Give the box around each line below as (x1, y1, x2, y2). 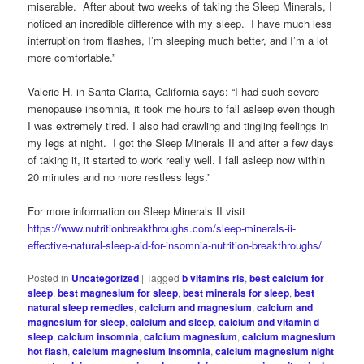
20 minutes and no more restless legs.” (28, 169, 211, 185)
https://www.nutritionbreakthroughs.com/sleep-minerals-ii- (28, 220, 297, 236)
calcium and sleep (130, 314, 214, 330)
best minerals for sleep (183, 285, 290, 301)
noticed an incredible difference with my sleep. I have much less (28, 15, 333, 32)
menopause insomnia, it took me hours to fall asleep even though (28, 101, 336, 117)
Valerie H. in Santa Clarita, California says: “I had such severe (28, 84, 320, 100)
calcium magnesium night (215, 344, 335, 359)
